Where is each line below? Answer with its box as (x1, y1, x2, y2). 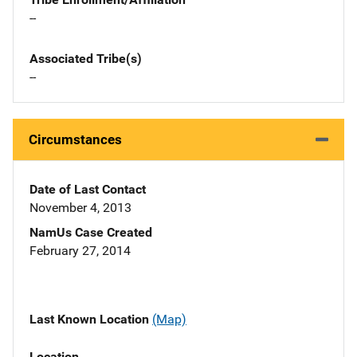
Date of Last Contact (29, 182, 146, 198)
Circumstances (29, 131, 122, 148)
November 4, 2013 (29, 200, 131, 216)
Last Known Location (29, 312, 152, 328)
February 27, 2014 (29, 243, 131, 259)
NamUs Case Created (29, 225, 152, 241)
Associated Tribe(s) (29, 51, 142, 67)
